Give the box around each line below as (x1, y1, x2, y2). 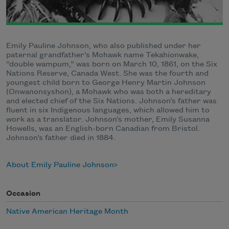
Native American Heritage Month (6, 207, 128, 216)
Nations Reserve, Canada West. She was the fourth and (6, 70, 209, 78)
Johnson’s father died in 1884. (6, 134, 116, 143)
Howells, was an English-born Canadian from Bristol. (6, 125, 200, 133)
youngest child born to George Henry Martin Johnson (6, 79, 205, 87)
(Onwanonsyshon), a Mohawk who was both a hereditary (6, 88, 211, 97)
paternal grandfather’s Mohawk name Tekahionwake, (6, 51, 199, 60)
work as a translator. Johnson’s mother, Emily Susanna (6, 116, 210, 124)
